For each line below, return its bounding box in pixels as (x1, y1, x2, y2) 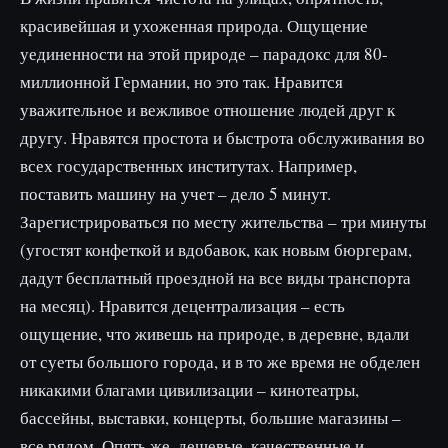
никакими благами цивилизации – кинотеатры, (20, 377, 359, 401)
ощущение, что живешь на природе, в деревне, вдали (20, 321, 409, 345)
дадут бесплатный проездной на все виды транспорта (20, 265, 411, 289)
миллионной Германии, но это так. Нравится (20, 69, 343, 93)
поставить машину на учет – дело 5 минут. (20, 181, 331, 205)
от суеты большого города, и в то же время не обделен (20, 349, 420, 373)
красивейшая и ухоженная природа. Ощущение (20, 13, 368, 37)
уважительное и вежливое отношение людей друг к (20, 97, 395, 121)
